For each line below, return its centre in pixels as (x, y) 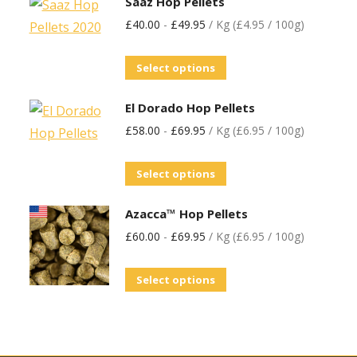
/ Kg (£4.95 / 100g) (255, 24)
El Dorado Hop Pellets (190, 108)
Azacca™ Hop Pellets (186, 214)
